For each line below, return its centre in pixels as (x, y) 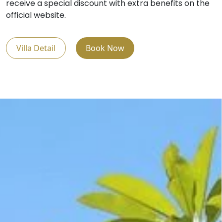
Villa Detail (36, 48)
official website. (36, 15)
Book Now (105, 48)
